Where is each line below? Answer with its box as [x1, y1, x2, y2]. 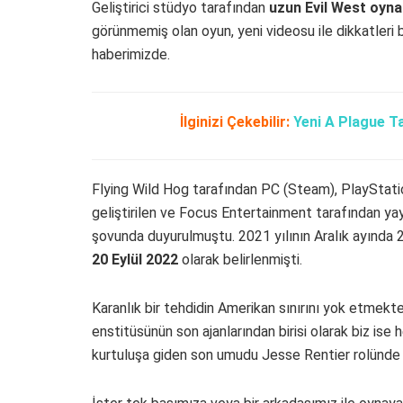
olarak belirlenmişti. [178, 251, 302, 268]
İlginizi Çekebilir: [180, 113, 293, 130]
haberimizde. [92, 46, 170, 63]
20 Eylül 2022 [92, 251, 178, 268]
